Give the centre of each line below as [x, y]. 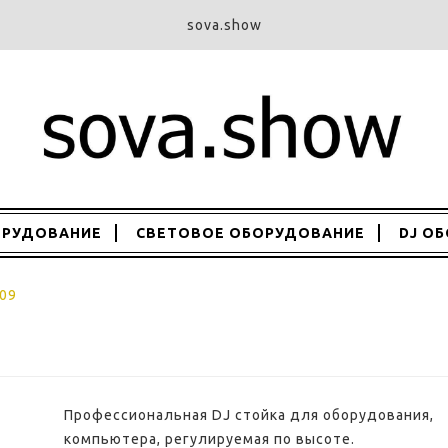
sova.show [224, 25]
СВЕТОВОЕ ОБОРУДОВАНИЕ [250, 233]
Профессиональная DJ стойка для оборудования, [249, 415]
